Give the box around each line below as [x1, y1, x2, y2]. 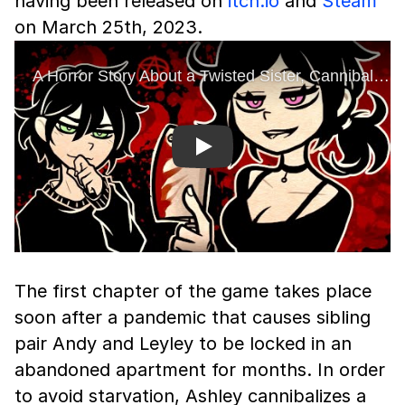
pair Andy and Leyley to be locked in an [14, 333, 352, 355]
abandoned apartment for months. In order [14, 359, 385, 381]
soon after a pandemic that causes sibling [14, 306, 371, 329]
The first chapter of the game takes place [14, 280, 372, 303]
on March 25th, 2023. [14, 16, 202, 39]
